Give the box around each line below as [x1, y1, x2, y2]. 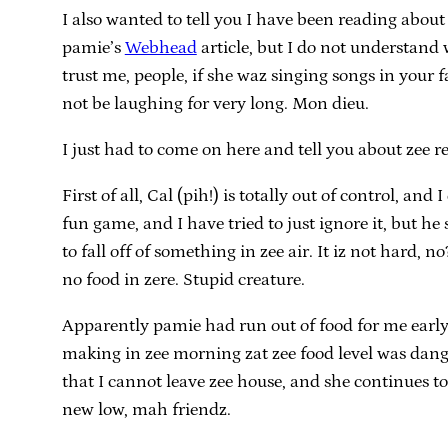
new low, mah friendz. [61, 399, 231, 420]
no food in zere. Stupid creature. [61, 269, 305, 290]
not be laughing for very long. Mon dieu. [61, 93, 369, 114]
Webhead [124, 37, 197, 58]
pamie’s [61, 37, 125, 58]
